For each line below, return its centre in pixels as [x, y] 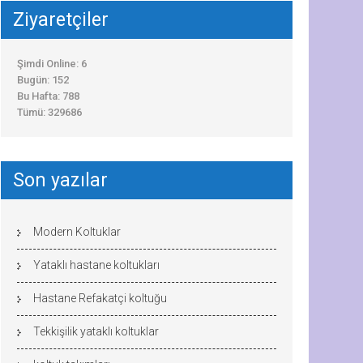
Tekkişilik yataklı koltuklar [96, 331]
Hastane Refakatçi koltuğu [100, 298]
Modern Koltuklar [77, 232]
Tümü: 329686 [49, 112]
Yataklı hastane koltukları [96, 265]
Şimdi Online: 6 [52, 64]
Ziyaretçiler [61, 20]
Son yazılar [60, 180]
